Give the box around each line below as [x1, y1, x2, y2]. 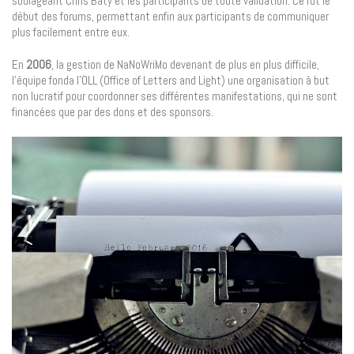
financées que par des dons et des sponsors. [12, 104, 213, 120]
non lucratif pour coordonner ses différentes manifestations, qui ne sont [12, 88, 337, 104]
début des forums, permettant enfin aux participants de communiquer [12, 8, 329, 24]
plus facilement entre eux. [12, 24, 130, 40]
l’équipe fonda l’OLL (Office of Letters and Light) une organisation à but [12, 73, 330, 88]
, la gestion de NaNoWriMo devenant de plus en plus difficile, [51, 57, 319, 73]
